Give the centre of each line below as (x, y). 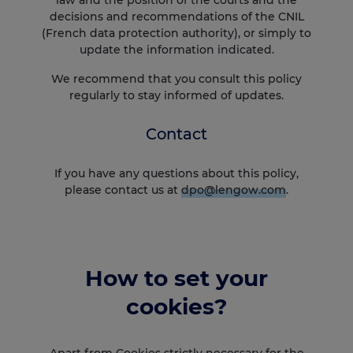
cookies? (176, 307)
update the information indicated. (176, 49)
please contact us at (123, 190)
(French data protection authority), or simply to (176, 33)
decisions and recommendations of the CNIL (176, 16)
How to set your (176, 279)
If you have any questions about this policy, (176, 173)
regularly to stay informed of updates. (176, 96)
